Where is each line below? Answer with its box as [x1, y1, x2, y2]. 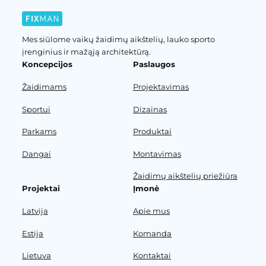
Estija [21, 228, 43, 238]
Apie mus [133, 206, 170, 216]
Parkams [21, 126, 56, 137]
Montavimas [133, 148, 181, 159]
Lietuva [21, 251, 51, 261]
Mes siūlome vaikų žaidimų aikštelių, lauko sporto [21, 34, 215, 45]
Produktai [133, 126, 172, 137]
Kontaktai [133, 251, 171, 261]
